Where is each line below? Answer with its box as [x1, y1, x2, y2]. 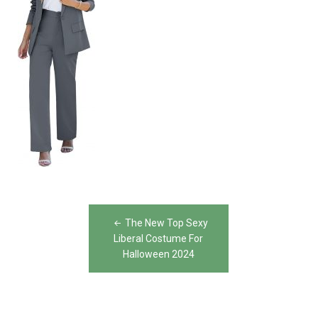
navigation [17, 229, 124, 260]
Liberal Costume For [114, 232, 203, 244]
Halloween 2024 [122, 248, 194, 260]
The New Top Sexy [124, 216, 208, 229]
